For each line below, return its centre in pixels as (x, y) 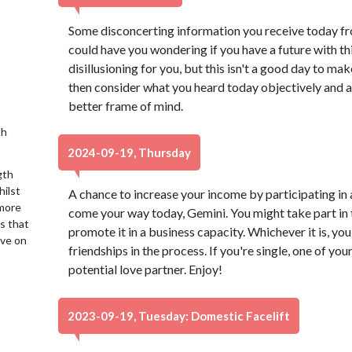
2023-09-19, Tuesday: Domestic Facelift (179, 316)
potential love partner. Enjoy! (145, 269)
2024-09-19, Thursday (129, 152)
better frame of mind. (125, 106)
